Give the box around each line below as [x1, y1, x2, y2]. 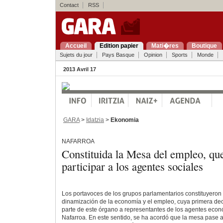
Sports [171, 52, 188, 58]
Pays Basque [102, 52, 134, 58]
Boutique [191, 42, 217, 49]
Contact [59, 2, 79, 8]
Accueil [65, 42, 87, 49]
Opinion [143, 52, 162, 58]
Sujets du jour [59, 52, 93, 58]
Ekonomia [110, 116, 139, 123]
